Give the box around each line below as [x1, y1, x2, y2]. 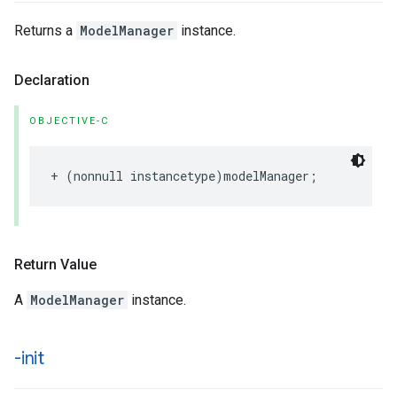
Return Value [14, 256, 97, 273]
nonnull [74, 167, 123, 184]
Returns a [14, 22, 76, 39]
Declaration [14, 72, 90, 89]
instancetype [130, 167, 215, 184]
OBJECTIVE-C [29, 115, 109, 127]
